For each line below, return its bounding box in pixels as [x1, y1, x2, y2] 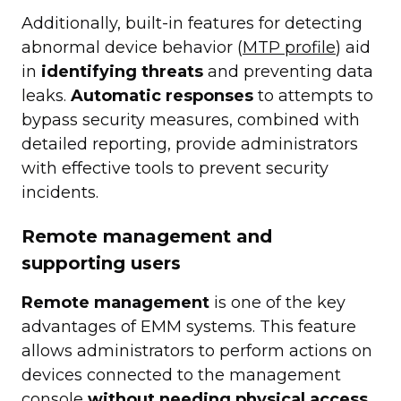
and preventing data [203, 62, 373, 82]
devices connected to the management [21, 365, 341, 386]
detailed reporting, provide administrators [21, 134, 358, 155]
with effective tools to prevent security [21, 158, 328, 179]
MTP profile [243, 38, 336, 58]
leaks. [21, 86, 71, 107]
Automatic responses [71, 86, 253, 107]
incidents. [21, 183, 98, 203]
